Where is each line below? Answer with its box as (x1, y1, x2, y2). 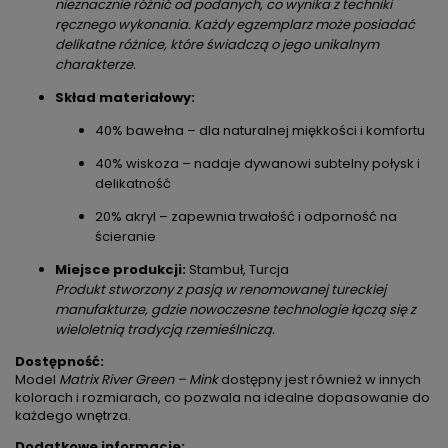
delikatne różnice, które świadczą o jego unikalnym (55, 34, 379, 54)
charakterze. (55, 54, 136, 74)
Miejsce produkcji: (55, 259, 186, 279)
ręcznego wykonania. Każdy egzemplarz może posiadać (55, 14, 415, 34)
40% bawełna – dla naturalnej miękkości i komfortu (95, 120, 425, 140)
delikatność (95, 173, 171, 193)
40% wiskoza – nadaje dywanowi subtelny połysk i (95, 153, 420, 173)
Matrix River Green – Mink (59, 369, 218, 389)
